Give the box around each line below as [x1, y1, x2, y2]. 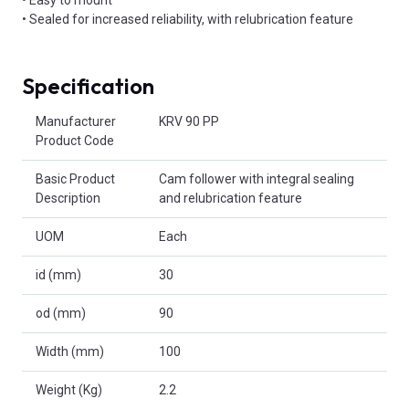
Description [36, 190, 100, 205]
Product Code [36, 132, 114, 148]
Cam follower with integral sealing [159, 171, 354, 186]
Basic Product [36, 171, 115, 186]
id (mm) [36, 267, 81, 282]
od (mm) [36, 305, 86, 320]
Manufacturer [36, 113, 116, 129]
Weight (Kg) [36, 382, 102, 397]
